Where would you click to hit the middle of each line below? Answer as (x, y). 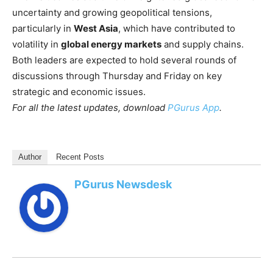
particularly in (43, 28)
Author (30, 157)
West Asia (96, 28)
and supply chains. (203, 44)
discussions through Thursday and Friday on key (117, 76)
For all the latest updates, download (90, 107)
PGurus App (193, 107)
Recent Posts (80, 157)
